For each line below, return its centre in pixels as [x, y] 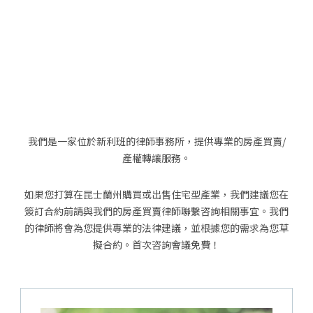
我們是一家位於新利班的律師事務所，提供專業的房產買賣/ [156, 141]
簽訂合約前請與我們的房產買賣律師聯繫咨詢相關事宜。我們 [156, 211]
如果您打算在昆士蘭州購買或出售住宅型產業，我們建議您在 [156, 195]
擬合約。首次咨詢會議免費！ [156, 245]
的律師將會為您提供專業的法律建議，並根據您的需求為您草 [156, 228]
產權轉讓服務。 [156, 158]
